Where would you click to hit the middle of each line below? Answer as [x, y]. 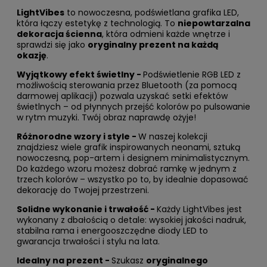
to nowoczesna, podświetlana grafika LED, [152, 12]
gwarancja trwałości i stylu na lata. [88, 241]
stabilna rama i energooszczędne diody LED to [112, 230]
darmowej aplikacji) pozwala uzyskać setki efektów [122, 96]
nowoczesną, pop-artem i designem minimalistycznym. [133, 158]
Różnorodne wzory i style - [77, 136]
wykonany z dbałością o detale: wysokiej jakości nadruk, [131, 220]
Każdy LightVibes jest [199, 209]
